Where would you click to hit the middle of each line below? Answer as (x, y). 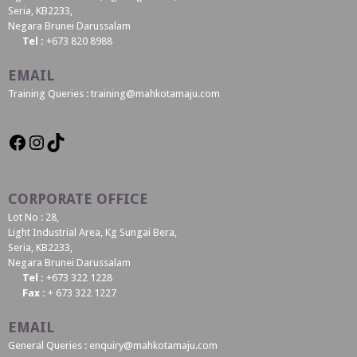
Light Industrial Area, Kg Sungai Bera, (92, 232)
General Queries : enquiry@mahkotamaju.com (113, 345)
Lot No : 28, (33, 217)
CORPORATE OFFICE (78, 199)
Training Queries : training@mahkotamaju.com (114, 94)
